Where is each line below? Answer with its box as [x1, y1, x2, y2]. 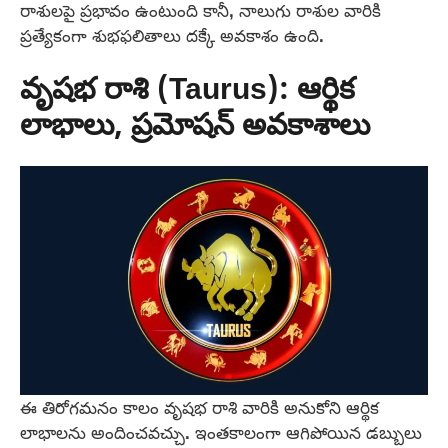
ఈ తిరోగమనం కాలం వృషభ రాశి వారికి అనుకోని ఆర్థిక [20, 391, 379, 425]
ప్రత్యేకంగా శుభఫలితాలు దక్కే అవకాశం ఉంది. [20, 19, 324, 53]
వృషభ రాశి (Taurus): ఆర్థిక [20, 71, 355, 111]
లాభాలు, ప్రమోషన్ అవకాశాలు [20, 107, 370, 147]
